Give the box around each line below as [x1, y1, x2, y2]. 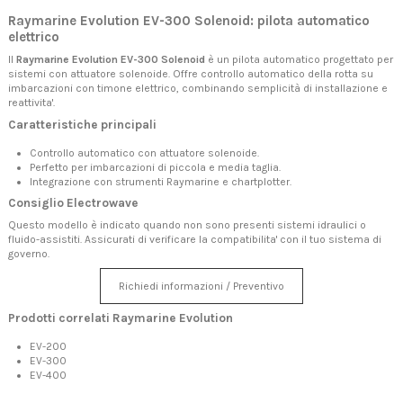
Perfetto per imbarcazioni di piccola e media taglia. [30, 161, 281, 175]
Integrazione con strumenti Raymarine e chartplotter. [30, 175, 291, 189]
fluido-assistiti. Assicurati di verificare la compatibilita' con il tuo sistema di [8, 232, 381, 246]
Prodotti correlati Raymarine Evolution [8, 310, 233, 325]
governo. [8, 246, 49, 260]
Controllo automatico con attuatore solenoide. [30, 147, 259, 160]
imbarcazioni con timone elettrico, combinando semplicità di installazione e [8, 81, 388, 94]
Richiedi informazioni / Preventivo [119, 279, 284, 292]
